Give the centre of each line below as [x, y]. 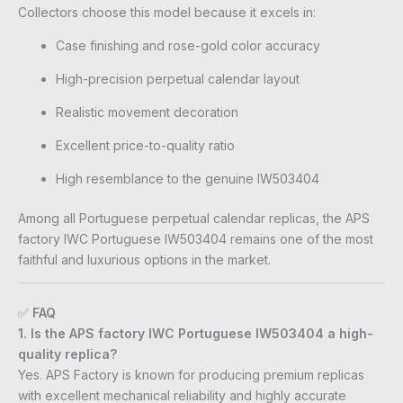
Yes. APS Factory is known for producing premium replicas [191, 374]
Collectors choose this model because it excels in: [167, 12]
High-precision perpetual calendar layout [178, 78]
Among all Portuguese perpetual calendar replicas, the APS [194, 218]
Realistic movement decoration [147, 112]
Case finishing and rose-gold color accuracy [188, 45]
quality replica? [67, 354]
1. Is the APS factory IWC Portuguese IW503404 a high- [196, 333]
